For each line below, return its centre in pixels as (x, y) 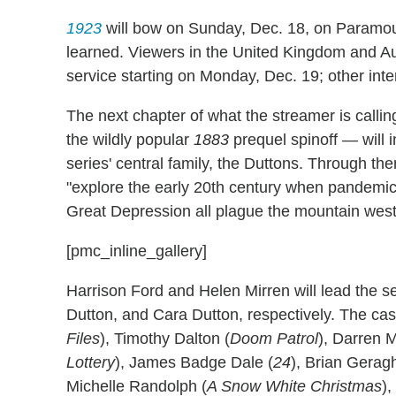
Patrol (297, 338)
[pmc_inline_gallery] (137, 251)
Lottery (91, 362)
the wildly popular (130, 139)
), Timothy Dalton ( (165, 338)
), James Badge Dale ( (194, 362)
